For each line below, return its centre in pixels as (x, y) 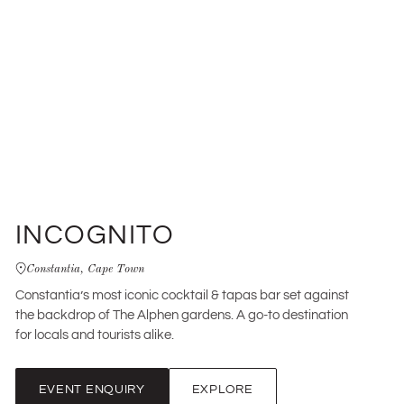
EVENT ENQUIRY (92, 389)
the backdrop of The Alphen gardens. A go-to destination (181, 315)
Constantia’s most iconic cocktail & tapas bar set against (182, 295)
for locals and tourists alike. (94, 335)
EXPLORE (222, 389)
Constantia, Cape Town (85, 267)
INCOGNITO (95, 235)
